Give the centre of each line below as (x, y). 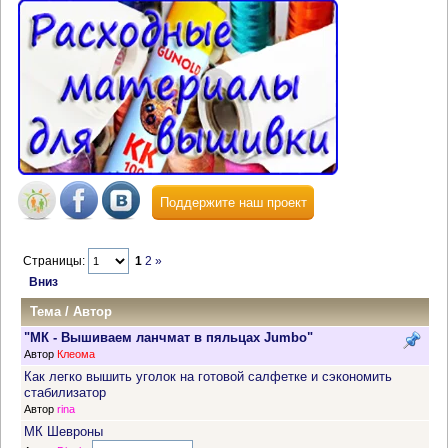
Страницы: (56, 261)
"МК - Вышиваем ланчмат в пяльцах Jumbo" (168, 338)
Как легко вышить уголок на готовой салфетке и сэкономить (208, 377)
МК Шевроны (63, 432)
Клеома (76, 354)
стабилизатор (65, 393)
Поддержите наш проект (233, 202)
